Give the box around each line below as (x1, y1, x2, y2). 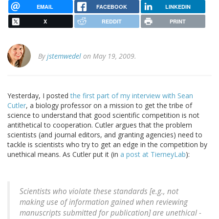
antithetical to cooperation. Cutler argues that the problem (7, 120, 192, 130)
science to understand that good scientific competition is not (7, 110, 199, 120)
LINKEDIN (165, 2, 191, 10)
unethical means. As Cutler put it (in (7, 150, 120, 159)
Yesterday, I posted (7, 91, 70, 101)
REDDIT (101, 18, 122, 25)
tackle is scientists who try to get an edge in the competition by (7, 140, 207, 150)
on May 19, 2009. (81, 51, 136, 61)
